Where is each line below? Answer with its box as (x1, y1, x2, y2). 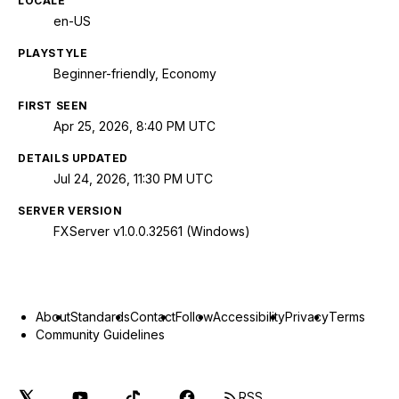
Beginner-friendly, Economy (53, 66, 216, 82)
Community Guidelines (36, 327, 165, 343)
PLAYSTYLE (18, 46, 88, 61)
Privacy (285, 309, 329, 325)
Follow (175, 309, 213, 325)
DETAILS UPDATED (18, 151, 128, 166)
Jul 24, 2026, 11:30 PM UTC (53, 171, 213, 187)
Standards (70, 309, 130, 325)
